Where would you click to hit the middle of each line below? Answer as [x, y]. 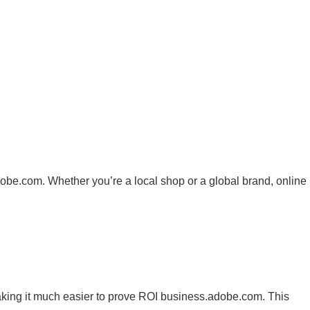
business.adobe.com [211, 296]
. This [276, 296]
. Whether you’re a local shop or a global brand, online [174, 181]
